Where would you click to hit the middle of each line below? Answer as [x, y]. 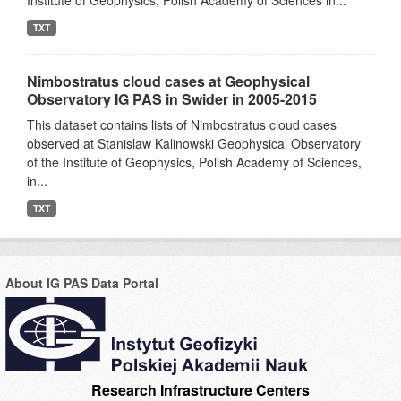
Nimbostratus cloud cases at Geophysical [168, 81]
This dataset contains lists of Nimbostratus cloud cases [182, 124]
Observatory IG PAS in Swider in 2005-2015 [172, 99]
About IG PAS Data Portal [82, 283]
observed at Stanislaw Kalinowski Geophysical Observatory [194, 143]
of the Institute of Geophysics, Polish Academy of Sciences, [194, 162]
